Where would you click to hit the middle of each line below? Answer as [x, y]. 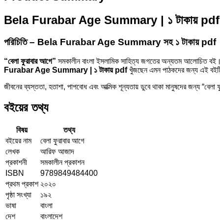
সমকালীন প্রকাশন [62, 163]
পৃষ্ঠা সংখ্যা [18, 195]
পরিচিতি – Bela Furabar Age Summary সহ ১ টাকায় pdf [110, 42]
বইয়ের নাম [18, 141]
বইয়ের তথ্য [26, 108]
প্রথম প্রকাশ [22, 184]
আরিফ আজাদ [57, 152]
